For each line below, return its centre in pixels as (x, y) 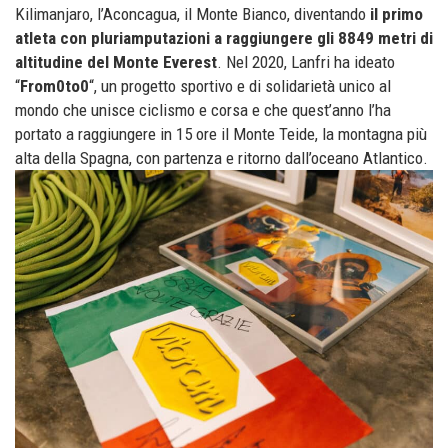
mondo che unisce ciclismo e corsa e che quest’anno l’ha (203, 110)
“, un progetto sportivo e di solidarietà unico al (240, 86)
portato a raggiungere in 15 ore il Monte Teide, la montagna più (221, 134)
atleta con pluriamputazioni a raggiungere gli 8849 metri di (224, 38)
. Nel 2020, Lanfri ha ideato (306, 62)
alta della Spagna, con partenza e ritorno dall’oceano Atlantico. (221, 158)
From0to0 (54, 86)
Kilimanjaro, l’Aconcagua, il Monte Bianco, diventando (190, 14)
